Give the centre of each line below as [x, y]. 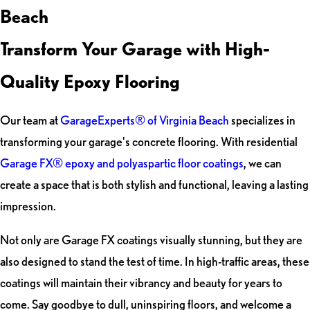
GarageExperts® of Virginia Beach [145, 120]
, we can [263, 163]
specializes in [262, 120]
